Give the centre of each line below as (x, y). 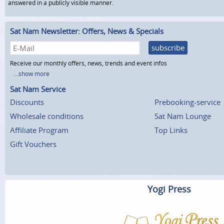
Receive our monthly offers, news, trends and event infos (88, 63)
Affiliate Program (39, 130)
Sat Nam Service (38, 89)
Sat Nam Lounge (182, 116)
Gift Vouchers (33, 144)
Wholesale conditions (47, 116)
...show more (32, 73)
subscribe (168, 47)
